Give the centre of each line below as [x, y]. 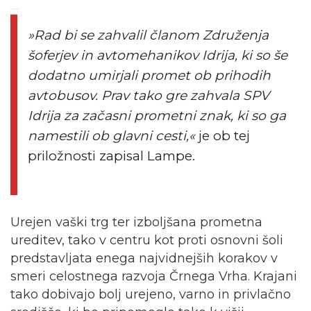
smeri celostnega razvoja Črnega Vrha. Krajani [154, 276]
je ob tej [222, 135]
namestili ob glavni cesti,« [111, 135]
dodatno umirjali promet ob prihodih [149, 75]
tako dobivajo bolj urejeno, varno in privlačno [151, 294]
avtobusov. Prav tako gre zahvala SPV [149, 95]
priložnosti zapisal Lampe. [111, 155]
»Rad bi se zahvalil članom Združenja [148, 35]
